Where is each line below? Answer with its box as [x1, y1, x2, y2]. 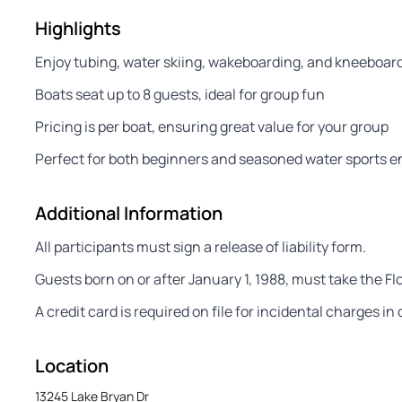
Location [35, 354, 109, 378]
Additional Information [35, 201, 223, 225]
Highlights [35, 16, 121, 40]
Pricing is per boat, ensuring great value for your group [35, 117, 389, 136]
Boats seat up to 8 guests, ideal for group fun [35, 84, 325, 104]
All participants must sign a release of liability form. [35, 237, 366, 257]
